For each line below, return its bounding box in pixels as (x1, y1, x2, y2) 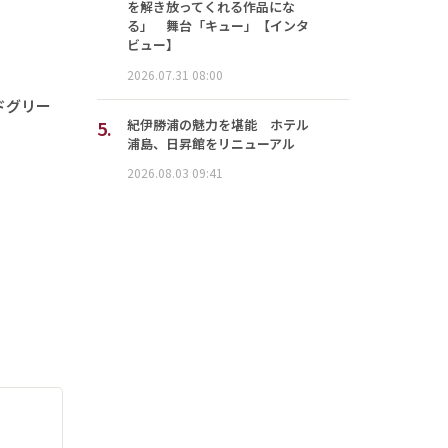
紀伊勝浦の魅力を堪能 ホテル (126, 114, 309, 134)
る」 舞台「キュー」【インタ (126, 16, 309, 36)
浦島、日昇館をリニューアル (126, 133, 295, 153)
